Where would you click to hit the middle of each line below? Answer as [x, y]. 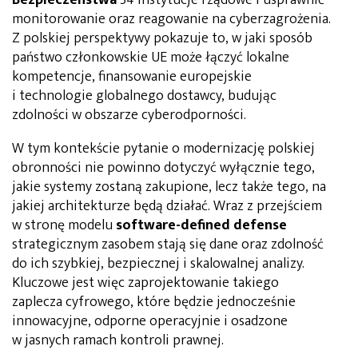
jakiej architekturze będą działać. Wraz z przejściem [167, 206]
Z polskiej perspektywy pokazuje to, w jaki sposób [162, 38]
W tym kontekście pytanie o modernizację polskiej [163, 148]
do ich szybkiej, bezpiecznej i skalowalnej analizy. [158, 263]
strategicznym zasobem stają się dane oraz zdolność [168, 244]
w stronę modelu [64, 225]
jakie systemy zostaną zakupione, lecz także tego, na [169, 187]
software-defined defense [201, 225]
